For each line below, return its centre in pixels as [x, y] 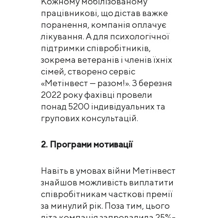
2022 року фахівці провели [97, 94]
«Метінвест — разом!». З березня [107, 83]
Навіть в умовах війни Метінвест [108, 170]
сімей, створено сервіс [88, 71]
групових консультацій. [90, 118]
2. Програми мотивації [87, 144]
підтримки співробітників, [96, 48]
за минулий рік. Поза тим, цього [105, 205]
